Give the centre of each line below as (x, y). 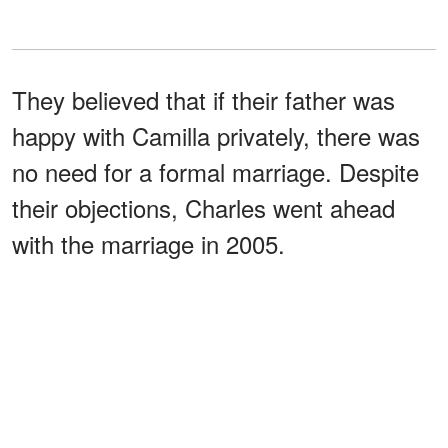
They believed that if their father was (203, 99)
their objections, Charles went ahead (203, 207)
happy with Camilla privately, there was (216, 135)
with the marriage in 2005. (148, 243)
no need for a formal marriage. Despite (215, 171)
